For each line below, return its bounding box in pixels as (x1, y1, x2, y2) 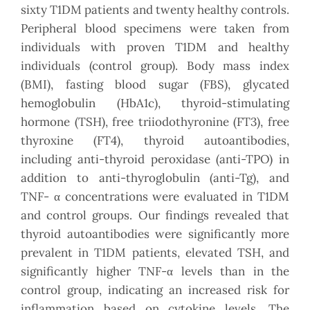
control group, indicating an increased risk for (21, 282, 289, 298)
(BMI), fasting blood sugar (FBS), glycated (21, 77, 289, 93)
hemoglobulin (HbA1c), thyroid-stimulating (21, 95, 289, 111)
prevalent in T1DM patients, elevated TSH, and (21, 245, 289, 261)
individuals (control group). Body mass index (21, 58, 289, 74)
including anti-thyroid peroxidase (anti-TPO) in (21, 152, 289, 167)
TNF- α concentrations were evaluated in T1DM (21, 189, 289, 205)
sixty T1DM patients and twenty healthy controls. (21, 2, 289, 18)
